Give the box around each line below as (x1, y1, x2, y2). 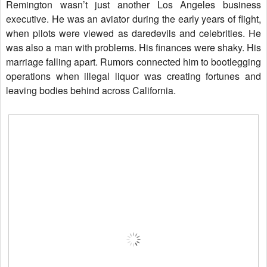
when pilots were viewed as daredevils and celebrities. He (6, 26, 261, 40)
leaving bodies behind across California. (6, 83, 176, 97)
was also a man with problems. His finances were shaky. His (6, 41, 261, 54)
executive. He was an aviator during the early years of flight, (6, 12, 261, 26)
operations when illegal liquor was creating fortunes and (6, 69, 261, 83)
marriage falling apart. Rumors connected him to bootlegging (6, 55, 261, 69)
